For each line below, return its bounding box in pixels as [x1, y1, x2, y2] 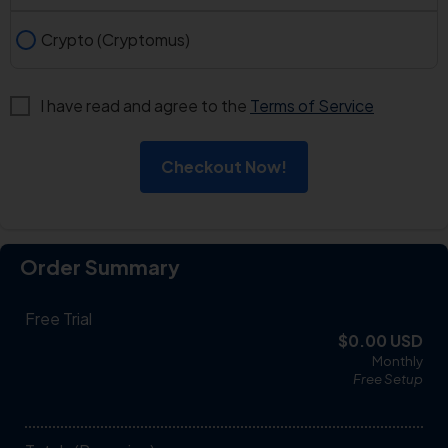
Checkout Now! [161, 155, 287, 177]
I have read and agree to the [40, 95, 250, 117]
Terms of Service [250, 95, 374, 117]
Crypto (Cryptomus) [41, 28, 190, 50]
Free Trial [25, 307, 92, 329]
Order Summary [20, 253, 180, 279]
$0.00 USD [338, 329, 423, 351]
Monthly [372, 351, 423, 369]
